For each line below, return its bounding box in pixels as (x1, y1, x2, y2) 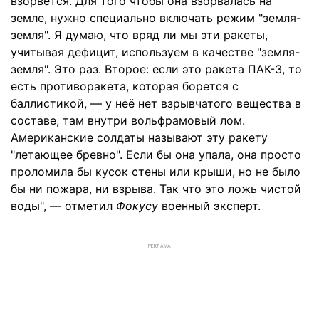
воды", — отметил (11, 199, 116, 213)
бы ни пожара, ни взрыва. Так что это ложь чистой (11, 182, 301, 196)
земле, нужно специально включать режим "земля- (11, 11, 301, 25)
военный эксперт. (162, 199, 261, 213)
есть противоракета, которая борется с (11, 79, 239, 93)
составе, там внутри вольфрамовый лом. (11, 113, 245, 127)
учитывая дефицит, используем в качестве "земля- (11, 45, 300, 59)
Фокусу (116, 199, 162, 213)
